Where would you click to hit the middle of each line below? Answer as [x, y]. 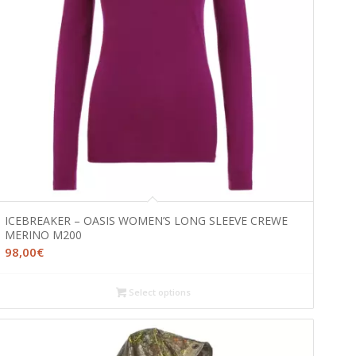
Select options [158, 292]
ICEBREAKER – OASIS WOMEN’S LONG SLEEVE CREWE [146, 220]
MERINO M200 [43, 234]
